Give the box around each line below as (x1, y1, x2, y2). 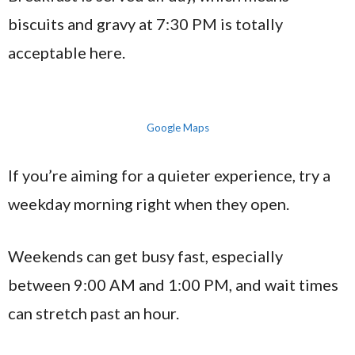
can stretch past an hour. (8, 303, 179, 323)
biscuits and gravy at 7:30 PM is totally (8, 14, 283, 33)
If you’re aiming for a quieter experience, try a (8, 166, 330, 185)
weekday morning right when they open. (8, 194, 289, 213)
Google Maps (146, 121, 209, 134)
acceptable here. (8, 43, 125, 62)
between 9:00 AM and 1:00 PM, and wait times (8, 275, 338, 294)
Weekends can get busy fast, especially (8, 246, 283, 265)
